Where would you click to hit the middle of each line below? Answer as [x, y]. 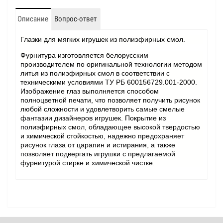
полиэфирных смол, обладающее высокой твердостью [110, 127]
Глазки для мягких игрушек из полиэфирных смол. [103, 39]
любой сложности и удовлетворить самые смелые [103, 109]
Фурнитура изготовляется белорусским [84, 55]
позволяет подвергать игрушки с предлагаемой [98, 154]
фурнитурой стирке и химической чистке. [89, 163]
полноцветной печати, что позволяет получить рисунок [110, 100]
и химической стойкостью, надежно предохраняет [102, 136]
